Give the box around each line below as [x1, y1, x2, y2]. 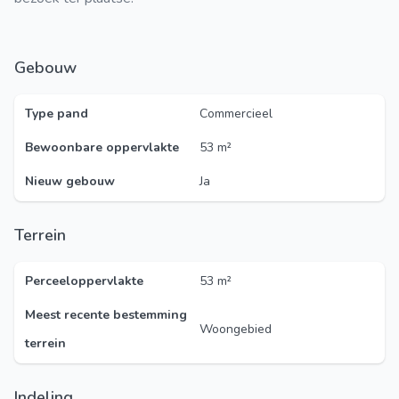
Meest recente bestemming [25, 306, 187, 323]
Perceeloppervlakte [25, 273, 143, 289]
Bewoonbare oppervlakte [25, 139, 179, 156]
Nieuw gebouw [25, 173, 115, 190]
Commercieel [199, 105, 273, 122]
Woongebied [199, 321, 272, 338]
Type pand [25, 105, 88, 122]
